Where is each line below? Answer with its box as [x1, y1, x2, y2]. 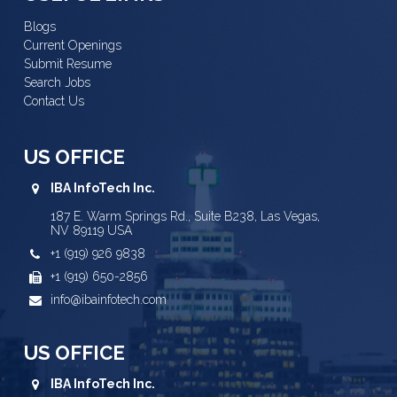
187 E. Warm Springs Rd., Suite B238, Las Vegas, [51, 209, 321, 223]
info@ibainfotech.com [51, 292, 167, 307]
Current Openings [24, 38, 122, 52]
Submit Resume [24, 57, 113, 71]
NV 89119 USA [51, 223, 133, 237]
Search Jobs [24, 75, 91, 90]
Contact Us [24, 94, 85, 108]
